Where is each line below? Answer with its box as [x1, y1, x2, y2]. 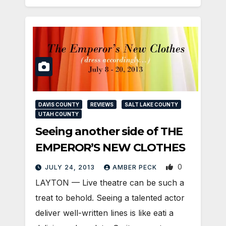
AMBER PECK [112, 163, 159, 172]
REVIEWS [90, 101, 114, 108]
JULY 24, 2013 [45, 163, 97, 172]
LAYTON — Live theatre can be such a [35, 178, 184, 188]
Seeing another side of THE [35, 125, 183, 139]
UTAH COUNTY [38, 111, 79, 118]
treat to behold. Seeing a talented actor [35, 193, 185, 203]
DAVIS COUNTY [38, 101, 79, 108]
